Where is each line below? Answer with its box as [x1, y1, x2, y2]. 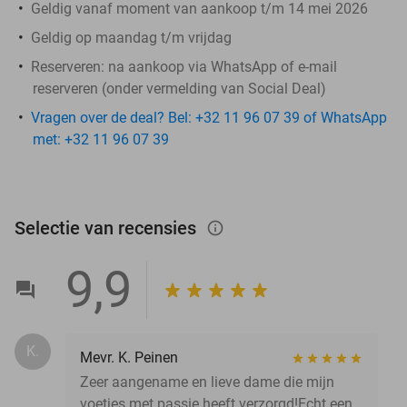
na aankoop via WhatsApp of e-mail [104, 57, 337, 75]
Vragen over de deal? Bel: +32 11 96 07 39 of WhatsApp [31, 108, 387, 126]
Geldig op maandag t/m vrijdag [31, 28, 232, 46]
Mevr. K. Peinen [80, 348, 178, 366]
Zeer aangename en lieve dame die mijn [80, 372, 334, 391]
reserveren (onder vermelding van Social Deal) [33, 79, 326, 97]
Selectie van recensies [15, 216, 201, 239]
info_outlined [206, 218, 243, 237]
